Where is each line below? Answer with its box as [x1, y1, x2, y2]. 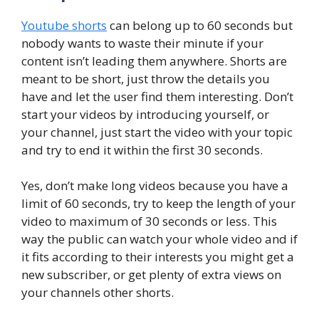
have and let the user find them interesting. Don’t [21, 88, 293, 105]
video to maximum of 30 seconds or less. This [21, 213, 277, 229]
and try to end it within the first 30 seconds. [21, 141, 263, 158]
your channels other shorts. [21, 284, 174, 300]
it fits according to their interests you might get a [21, 249, 294, 265]
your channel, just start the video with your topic [21, 123, 293, 140]
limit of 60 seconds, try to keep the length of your [21, 195, 296, 211]
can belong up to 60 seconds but [107, 16, 293, 33]
